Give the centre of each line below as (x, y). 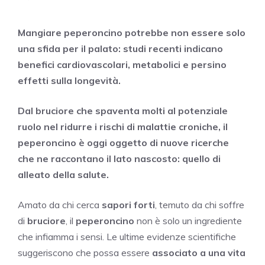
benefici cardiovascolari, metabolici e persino (122, 65)
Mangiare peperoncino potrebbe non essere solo (132, 33)
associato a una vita (199, 253)
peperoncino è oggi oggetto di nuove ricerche (123, 143)
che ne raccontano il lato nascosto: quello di (119, 159)
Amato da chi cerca (60, 205)
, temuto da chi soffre (200, 205)
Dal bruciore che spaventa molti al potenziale (123, 111)
